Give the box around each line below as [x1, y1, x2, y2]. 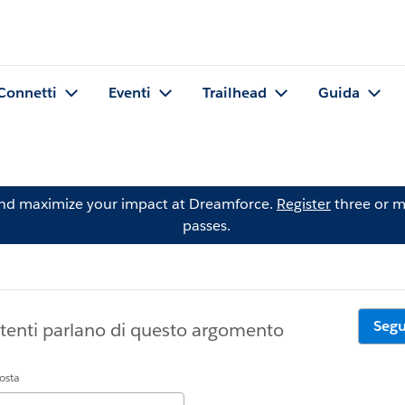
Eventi [108, 83, 151, 103]
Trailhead [202, 83, 267, 103]
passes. [182, 216, 231, 235]
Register [277, 194, 331, 213]
